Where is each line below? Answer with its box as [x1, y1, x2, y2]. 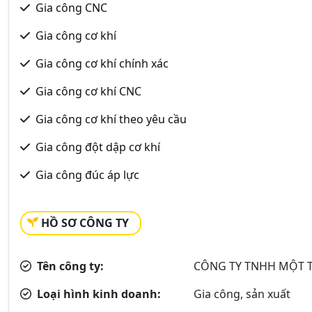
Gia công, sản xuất [194, 286, 291, 302]
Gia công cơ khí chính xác [36, 55, 169, 71]
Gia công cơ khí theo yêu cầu [36, 111, 187, 127]
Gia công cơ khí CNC [36, 83, 141, 99]
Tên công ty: [34, 258, 104, 274]
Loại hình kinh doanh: [34, 286, 161, 302]
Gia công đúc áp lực [36, 166, 139, 182]
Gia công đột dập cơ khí [36, 139, 160, 155]
